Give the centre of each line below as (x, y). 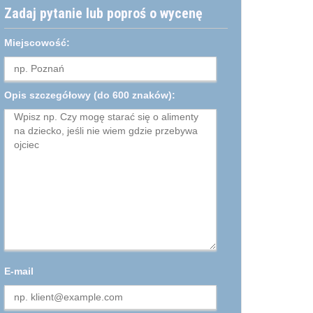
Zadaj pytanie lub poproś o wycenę (103, 13)
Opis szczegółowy (48, 95)
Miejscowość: (37, 42)
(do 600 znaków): (133, 95)
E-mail (19, 271)
